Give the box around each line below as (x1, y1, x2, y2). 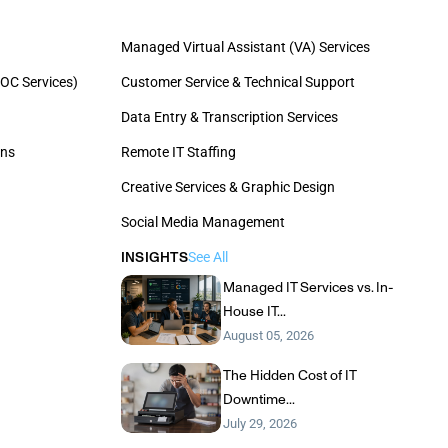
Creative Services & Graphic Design (120, 179, 335, 196)
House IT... (223, 303, 287, 320)
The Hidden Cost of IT (223, 366, 357, 383)
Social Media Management (120, 214, 285, 231)
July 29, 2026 (223, 415, 298, 431)
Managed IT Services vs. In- (223, 279, 395, 296)
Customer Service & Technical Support (120, 74, 355, 91)
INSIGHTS (120, 249, 188, 266)
